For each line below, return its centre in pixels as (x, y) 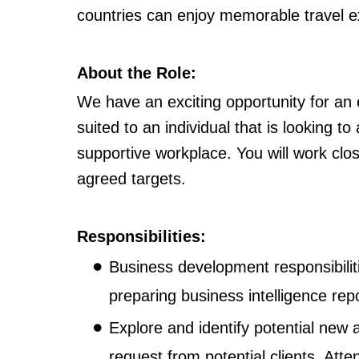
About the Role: (137, 73)
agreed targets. (131, 179)
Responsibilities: (141, 237)
